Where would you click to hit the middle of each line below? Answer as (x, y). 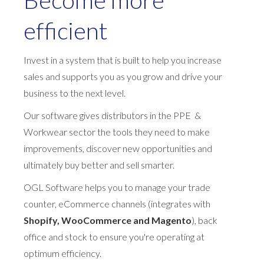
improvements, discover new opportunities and (118, 148)
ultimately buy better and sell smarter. (99, 164)
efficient (66, 30)
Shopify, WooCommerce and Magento (108, 220)
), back (204, 220)
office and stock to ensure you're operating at (114, 236)
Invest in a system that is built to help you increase (123, 60)
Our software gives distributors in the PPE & (112, 115)
